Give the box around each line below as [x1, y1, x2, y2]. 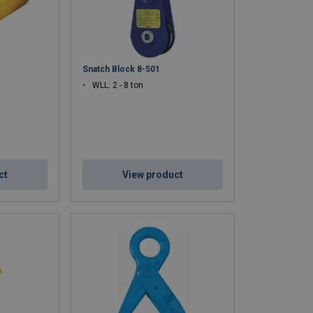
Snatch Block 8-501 [82, 64, 161, 75]
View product [122, 169, 184, 181]
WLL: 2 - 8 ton [92, 80, 144, 91]
